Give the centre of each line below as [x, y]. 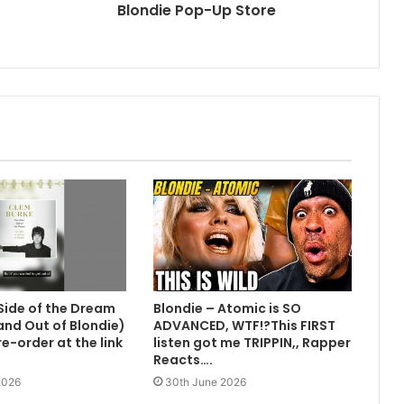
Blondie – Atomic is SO [227, 309]
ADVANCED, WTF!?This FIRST [244, 326]
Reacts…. [183, 360]
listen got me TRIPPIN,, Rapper [252, 343]
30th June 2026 [205, 382]
